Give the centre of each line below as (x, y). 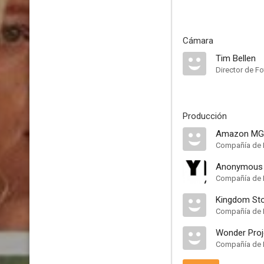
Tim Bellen (236, 58)
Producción (205, 116)
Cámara (198, 41)
